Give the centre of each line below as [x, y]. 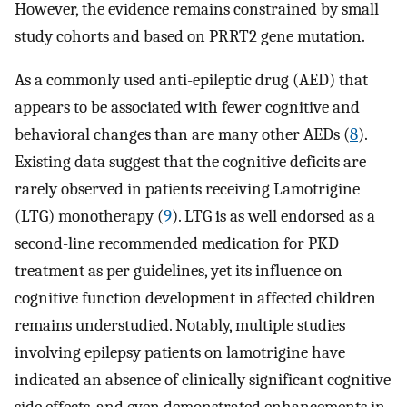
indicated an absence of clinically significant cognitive [203, 380]
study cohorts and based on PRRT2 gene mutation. [190, 36]
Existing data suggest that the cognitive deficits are [190, 162]
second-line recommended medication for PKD [177, 244]
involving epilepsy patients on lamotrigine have [180, 353]
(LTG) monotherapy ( [89, 217]
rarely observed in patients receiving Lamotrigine [187, 189]
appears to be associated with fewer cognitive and [187, 108]
